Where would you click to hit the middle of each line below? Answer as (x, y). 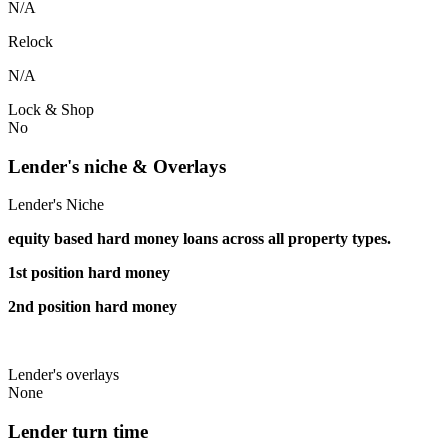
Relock (30, 41)
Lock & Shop (51, 109)
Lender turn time (78, 431)
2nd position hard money (92, 307)
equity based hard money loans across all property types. (199, 239)
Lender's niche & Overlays (117, 166)
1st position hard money (89, 273)
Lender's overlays (63, 375)
